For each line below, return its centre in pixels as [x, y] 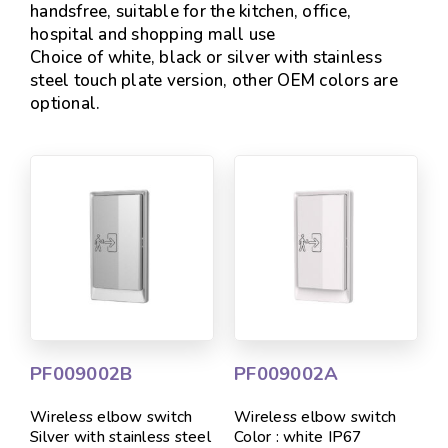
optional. [65, 103]
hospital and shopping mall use [153, 34]
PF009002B [81, 374]
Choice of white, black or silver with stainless [206, 57]
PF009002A [286, 374]
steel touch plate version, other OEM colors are [214, 80]
